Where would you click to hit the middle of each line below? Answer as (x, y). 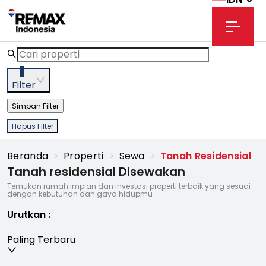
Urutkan (26, 215)
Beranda (28, 156)
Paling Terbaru (41, 240)
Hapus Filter (33, 126)
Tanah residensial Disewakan (96, 172)
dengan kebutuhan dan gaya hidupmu (80, 194)
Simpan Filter (35, 106)
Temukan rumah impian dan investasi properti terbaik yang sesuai (129, 186)
